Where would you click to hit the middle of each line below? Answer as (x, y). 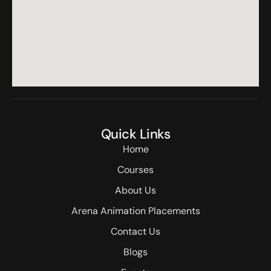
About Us (135, 190)
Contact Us (135, 231)
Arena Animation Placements (135, 211)
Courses (135, 169)
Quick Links (135, 134)
